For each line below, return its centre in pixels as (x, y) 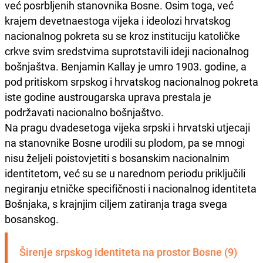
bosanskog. (32, 219)
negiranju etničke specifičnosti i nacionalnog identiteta (131, 188)
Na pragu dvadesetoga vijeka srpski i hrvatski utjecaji (127, 127)
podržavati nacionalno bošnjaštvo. (84, 112)
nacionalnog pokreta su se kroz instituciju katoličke (122, 36)
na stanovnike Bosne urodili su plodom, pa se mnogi (125, 142)
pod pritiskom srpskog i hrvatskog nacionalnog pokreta (131, 81)
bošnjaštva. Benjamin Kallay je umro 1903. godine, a (126, 66)
